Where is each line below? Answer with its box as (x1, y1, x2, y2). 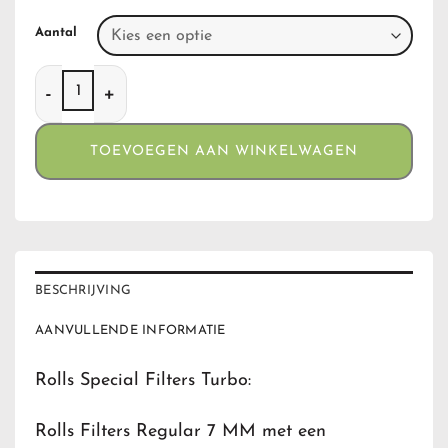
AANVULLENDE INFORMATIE (35, 323, 226, 337)
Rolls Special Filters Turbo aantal (34, 68, 262, 84)
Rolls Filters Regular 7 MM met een (35, 422, 326, 442)
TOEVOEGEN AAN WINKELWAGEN (90, 143, 358, 159)
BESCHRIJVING (35, 283, 132, 297)
